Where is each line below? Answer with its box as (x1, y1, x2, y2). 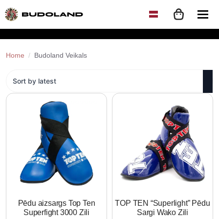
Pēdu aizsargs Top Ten (18, 198, 95, 207)
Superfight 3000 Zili (23, 208, 89, 217)
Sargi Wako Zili (136, 208, 188, 217)
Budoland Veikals (34, 51, 87, 59)
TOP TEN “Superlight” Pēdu (115, 198, 210, 207)
